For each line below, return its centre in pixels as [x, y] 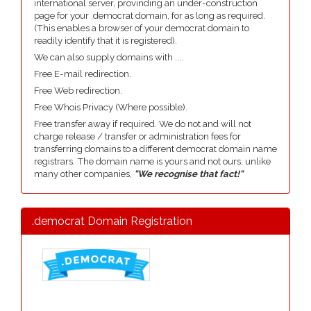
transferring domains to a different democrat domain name [155, 149]
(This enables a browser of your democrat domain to [142, 28]
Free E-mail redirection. [83, 74]
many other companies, [84, 174]
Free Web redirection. [78, 91]
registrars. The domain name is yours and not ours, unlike [152, 161]
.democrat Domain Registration [112, 221]
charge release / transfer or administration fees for [137, 136]
